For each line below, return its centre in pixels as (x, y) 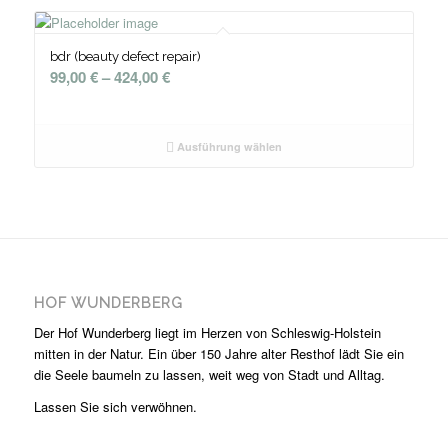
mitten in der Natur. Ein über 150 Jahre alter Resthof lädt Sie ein (218, 353)
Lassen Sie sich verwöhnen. (115, 407)
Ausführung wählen (227, 146)
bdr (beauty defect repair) (125, 56)
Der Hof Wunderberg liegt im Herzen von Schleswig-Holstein (207, 332)
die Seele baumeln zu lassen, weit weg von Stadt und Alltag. (209, 374)
